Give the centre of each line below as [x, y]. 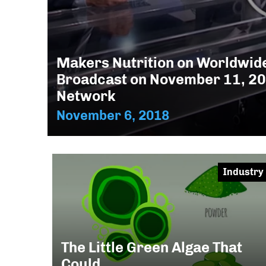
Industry [243, 172]
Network [86, 96]
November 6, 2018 [113, 116]
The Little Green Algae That [152, 247]
